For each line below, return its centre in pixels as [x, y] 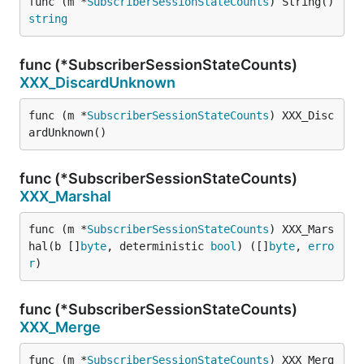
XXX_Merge [60, 327]
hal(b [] [54, 246]
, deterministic [158, 246]
